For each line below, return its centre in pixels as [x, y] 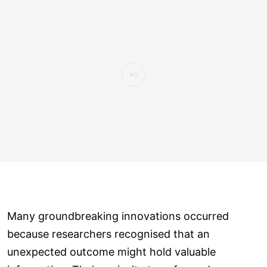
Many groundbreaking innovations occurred [118, 216]
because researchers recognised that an [108, 234]
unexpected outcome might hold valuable [111, 252]
